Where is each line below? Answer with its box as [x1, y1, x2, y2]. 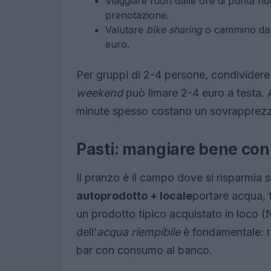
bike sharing [146, 24, 202, 36]
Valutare [105, 24, 146, 36]
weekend [76, 87, 123, 99]
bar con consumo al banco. [76, 244, 212, 256]
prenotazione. [105, 9, 169, 21]
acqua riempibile [97, 226, 180, 238]
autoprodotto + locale [76, 189, 192, 202]
